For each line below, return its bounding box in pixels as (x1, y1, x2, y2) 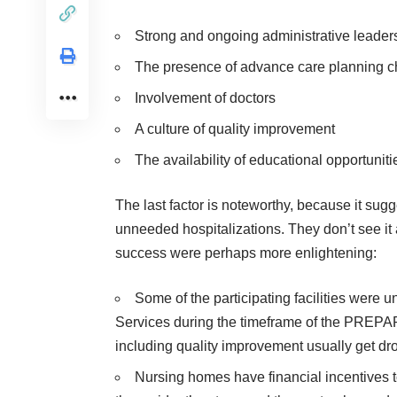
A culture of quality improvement (135, 121, 335, 137)
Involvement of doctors (135, 90, 276, 106)
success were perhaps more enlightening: (115, 245, 377, 261)
